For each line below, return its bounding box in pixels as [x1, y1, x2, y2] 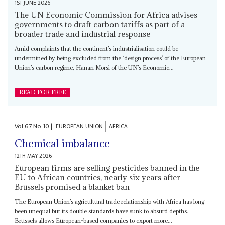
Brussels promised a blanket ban [15, 181, 130, 192]
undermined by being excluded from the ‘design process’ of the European [15, 54, 206, 62]
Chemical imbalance [15, 136, 110, 150]
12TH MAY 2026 [15, 151, 52, 161]
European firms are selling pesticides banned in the [15, 162, 200, 173]
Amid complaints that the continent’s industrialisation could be [15, 44, 179, 52]
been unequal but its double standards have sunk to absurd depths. [15, 207, 189, 215]
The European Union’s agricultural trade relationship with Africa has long [15, 197, 205, 205]
